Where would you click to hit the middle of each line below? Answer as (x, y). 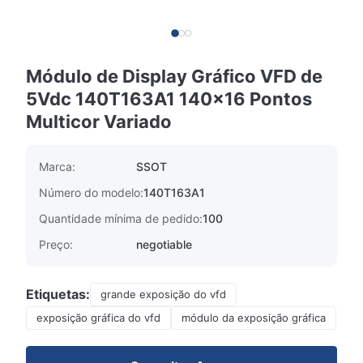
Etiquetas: (58, 294)
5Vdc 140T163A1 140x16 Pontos (169, 99)
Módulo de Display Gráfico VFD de (174, 76)
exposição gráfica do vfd (98, 318)
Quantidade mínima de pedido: (121, 218)
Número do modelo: (91, 192)
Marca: (57, 167)
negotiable (164, 244)
